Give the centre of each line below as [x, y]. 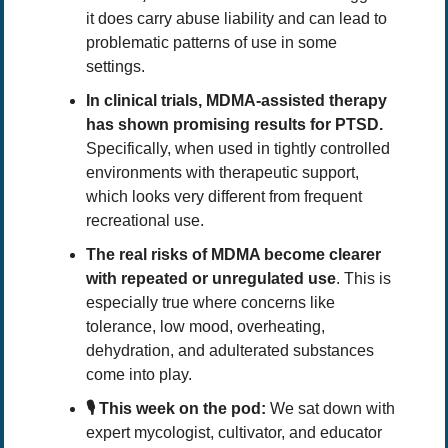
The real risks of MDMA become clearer [233, 255]
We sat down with [330, 409]
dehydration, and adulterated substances [229, 351]
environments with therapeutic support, [222, 173]
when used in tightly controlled [282, 149]
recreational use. [144, 221]
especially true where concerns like [210, 303]
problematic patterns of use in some [211, 43]
